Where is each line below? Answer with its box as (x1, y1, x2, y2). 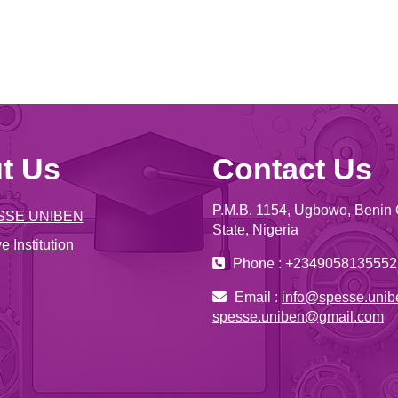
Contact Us (212, 152, 372, 186)
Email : (231, 290, 282, 305)
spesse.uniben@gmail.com (212, 309, 384, 324)
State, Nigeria (212, 222, 298, 237)
